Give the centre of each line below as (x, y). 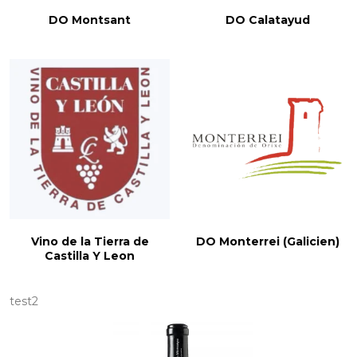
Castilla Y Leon (90, 256)
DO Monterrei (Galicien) (267, 242)
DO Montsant (90, 20)
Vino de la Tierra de (90, 242)
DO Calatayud (267, 20)
